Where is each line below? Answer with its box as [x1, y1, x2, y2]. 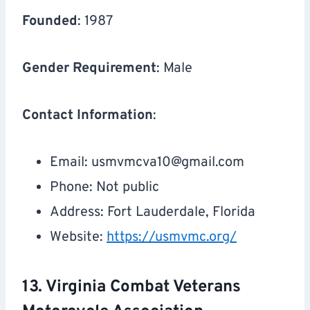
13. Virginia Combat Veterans [22, 277, 241, 298]
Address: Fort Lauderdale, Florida [50, 203, 255, 222]
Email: [50, 154, 91, 172]
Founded [22, 12, 77, 31]
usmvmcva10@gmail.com [91, 154, 244, 172]
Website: [50, 228, 107, 247]
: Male [156, 60, 192, 78]
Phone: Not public [50, 179, 159, 197]
